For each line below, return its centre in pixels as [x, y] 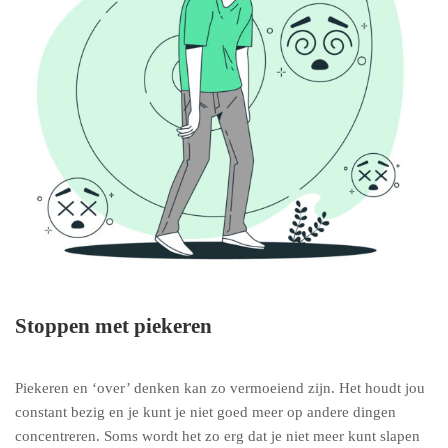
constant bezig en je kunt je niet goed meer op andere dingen [205, 412]
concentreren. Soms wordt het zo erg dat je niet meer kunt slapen [217, 436]
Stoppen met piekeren [113, 326]
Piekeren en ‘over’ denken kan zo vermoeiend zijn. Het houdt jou [220, 388]
